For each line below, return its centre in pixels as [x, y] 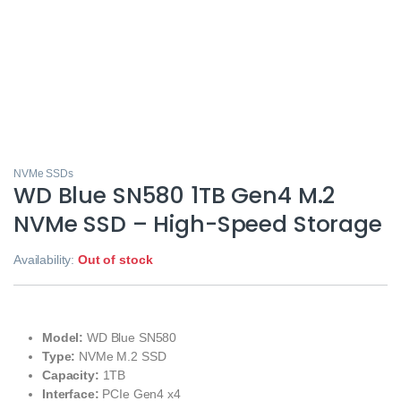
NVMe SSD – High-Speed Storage [198, 224]
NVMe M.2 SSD [121, 356]
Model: [63, 337]
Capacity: [71, 375]
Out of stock [115, 259]
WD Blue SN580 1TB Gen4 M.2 [175, 195]
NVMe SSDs [43, 173]
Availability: [46, 259]
